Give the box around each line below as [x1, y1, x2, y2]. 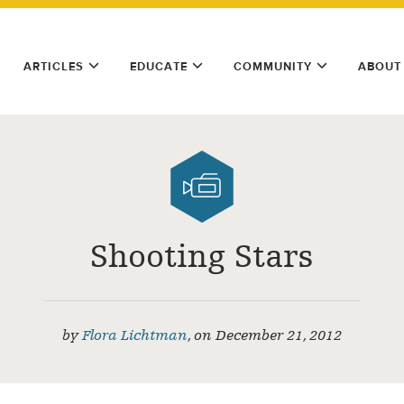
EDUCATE [130, 60, 188, 73]
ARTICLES [23, 60, 84, 73]
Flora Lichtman [82, 327, 188, 344]
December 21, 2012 [216, 327, 342, 344]
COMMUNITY [234, 60, 312, 73]
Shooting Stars [90, 238, 314, 275]
